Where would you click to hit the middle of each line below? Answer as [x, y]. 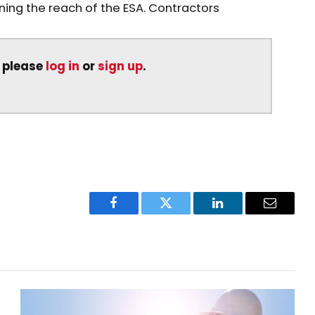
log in [63, 67]
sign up [121, 67]
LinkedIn [240, 213]
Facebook [137, 213]
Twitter [183, 213]
